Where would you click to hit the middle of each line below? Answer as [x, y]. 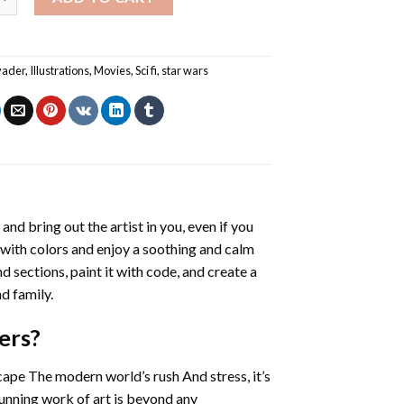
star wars [185, 70]
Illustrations [60, 70]
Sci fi [147, 70]
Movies [113, 70]
